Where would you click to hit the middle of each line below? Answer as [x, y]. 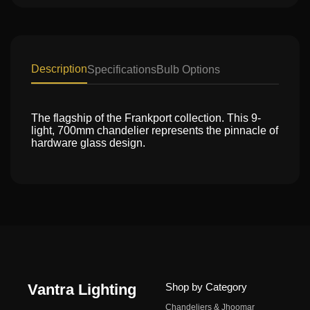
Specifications [122, 70]
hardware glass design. [88, 143]
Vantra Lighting [82, 290]
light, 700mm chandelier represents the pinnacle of [155, 130]
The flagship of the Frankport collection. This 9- [146, 118]
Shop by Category [206, 287]
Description [59, 69]
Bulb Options [188, 70]
